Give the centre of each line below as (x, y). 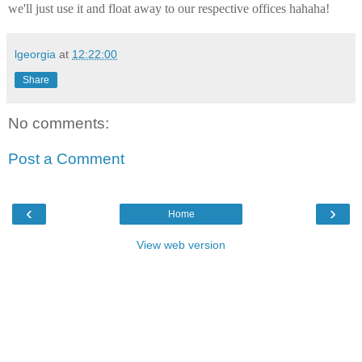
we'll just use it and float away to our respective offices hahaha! (169, 9)
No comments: (59, 124)
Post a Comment (66, 158)
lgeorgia (35, 55)
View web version (181, 245)
